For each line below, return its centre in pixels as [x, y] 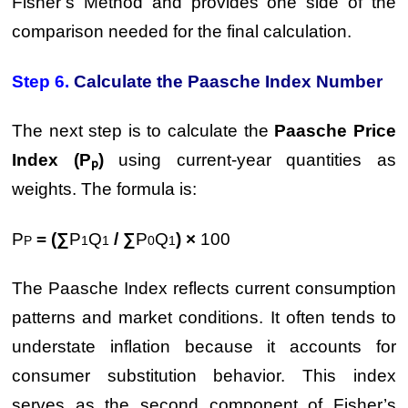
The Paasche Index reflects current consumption [204, 288]
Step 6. [41, 81]
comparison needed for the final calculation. [182, 31]
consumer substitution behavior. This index [204, 376]
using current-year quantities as [250, 160]
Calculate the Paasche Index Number [226, 81]
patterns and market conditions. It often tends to [204, 317]
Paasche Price [335, 131]
